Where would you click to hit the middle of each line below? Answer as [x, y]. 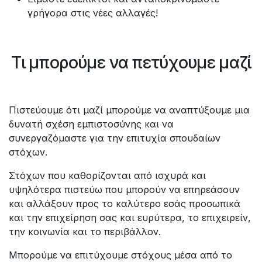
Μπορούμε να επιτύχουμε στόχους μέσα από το [120, 255]
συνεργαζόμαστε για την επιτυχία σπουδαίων [115, 138]
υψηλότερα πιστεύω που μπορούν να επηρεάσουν [124, 189]
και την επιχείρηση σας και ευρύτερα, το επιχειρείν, [130, 217]
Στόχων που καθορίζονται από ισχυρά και [107, 175]
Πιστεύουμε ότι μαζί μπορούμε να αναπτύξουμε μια [129, 110]
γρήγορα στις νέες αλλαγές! [93, 13]
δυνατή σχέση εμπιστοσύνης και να [91, 124]
